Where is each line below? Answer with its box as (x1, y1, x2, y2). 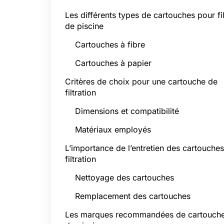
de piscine (65, 21, 103, 31)
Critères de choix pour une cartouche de (65, 76, 217, 86)
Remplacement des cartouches (75, 191, 190, 201)
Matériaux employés (75, 124, 151, 134)
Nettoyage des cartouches (75, 172, 174, 182)
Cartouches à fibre (75, 39, 145, 49)
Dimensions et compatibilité (75, 106, 179, 116)
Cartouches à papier (75, 58, 151, 68)
